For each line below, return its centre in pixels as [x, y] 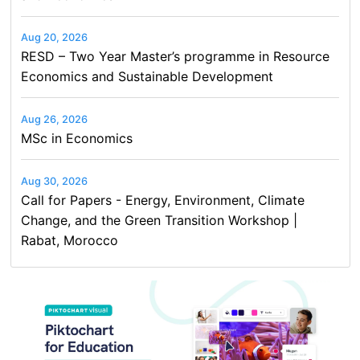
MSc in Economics [77, 138]
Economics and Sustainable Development [147, 77]
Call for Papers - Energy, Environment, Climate [163, 200]
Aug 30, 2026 [55, 181]
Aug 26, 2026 [55, 119]
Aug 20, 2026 [55, 38]
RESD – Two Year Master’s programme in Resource [176, 57]
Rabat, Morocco [70, 240]
